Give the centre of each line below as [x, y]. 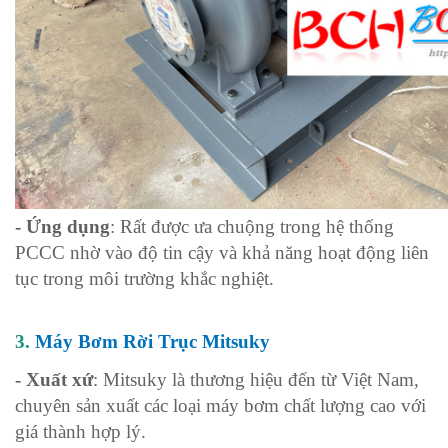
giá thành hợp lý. [80, 431]
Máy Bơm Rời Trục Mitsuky [152, 341]
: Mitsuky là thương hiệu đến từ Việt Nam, [256, 379]
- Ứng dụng [62, 226]
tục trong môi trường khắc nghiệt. [144, 278]
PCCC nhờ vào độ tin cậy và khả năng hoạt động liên [222, 252]
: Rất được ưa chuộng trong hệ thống [252, 226]
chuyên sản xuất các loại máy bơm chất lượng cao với [220, 405]
